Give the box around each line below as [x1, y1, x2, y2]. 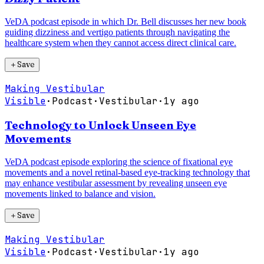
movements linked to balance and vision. [5, 188, 156, 199]
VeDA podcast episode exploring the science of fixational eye [5, 156, 233, 167]
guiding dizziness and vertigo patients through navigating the [5, 27, 230, 38]
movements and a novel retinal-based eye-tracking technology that [5, 167, 250, 177]
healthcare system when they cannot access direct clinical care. [5, 38, 236, 48]
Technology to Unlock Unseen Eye [5, 118, 196, 132]
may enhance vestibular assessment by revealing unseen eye [5, 177, 227, 188]
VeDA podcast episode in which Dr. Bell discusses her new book [5, 16, 246, 27]
